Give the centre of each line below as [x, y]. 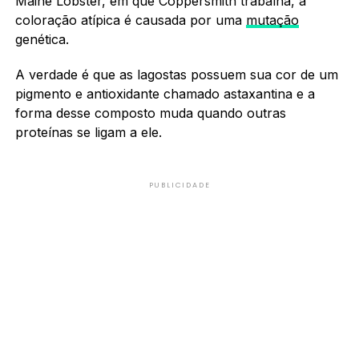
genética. [42, 39]
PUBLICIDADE [179, 185]
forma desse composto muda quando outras [150, 113]
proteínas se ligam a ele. [90, 132]
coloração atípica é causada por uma [130, 20]
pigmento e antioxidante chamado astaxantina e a [165, 93]
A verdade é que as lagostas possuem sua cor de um [176, 74]
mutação [272, 20]
